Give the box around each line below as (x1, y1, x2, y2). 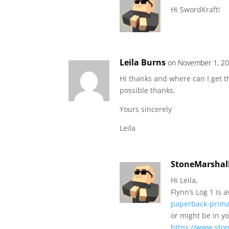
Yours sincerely (120, 104, 172, 114)
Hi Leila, (171, 175, 198, 185)
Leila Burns (120, 57, 166, 68)
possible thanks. (120, 85, 176, 95)
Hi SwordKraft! (171, 5, 221, 14)
